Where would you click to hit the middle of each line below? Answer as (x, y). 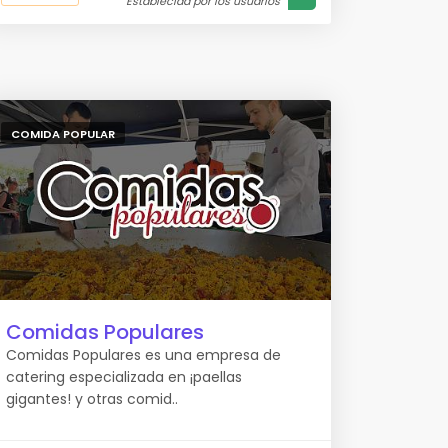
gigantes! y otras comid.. (92, 399)
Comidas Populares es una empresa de (143, 355)
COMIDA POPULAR (63, 134)
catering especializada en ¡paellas (124, 377)
